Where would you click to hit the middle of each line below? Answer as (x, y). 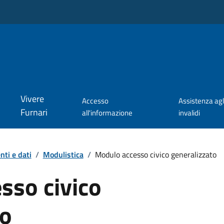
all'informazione (107, 113)
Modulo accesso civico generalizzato (155, 154)
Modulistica (63, 154)
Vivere (32, 99)
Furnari (34, 112)
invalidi (189, 113)
